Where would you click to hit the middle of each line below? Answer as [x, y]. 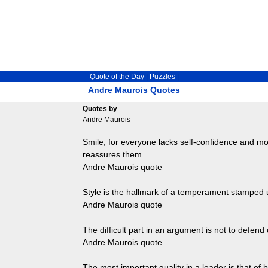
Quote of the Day [117, 77]
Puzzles [162, 77]
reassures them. [113, 154]
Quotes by [100, 109]
